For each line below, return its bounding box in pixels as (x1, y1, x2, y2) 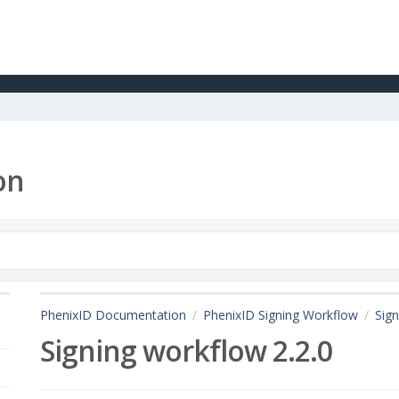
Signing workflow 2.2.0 (40, 330, 333, 370)
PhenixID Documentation (40, 306, 187, 323)
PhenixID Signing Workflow (203, 306, 359, 323)
